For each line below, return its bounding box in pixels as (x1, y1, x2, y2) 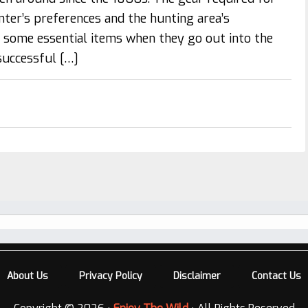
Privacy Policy (78, 269, 142, 283)
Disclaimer (173, 269, 221, 283)
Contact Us (251, 269, 301, 283)
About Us (6, 269, 48, 283)
